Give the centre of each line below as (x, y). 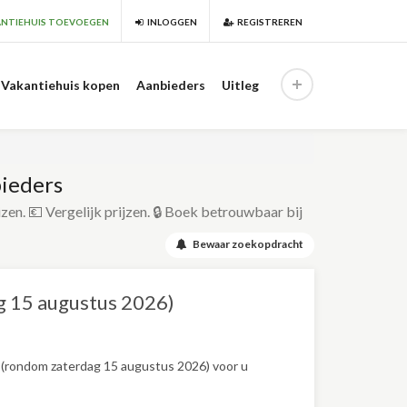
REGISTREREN (268, 22)
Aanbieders (171, 85)
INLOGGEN (170, 22)
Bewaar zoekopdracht (245, 244)
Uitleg (240, 85)
